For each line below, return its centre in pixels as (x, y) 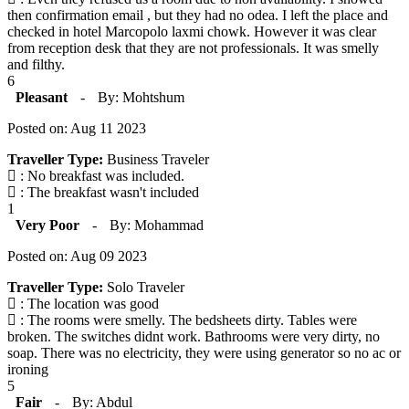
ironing (28, 370)
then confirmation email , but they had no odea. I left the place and (198, 16)
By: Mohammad (157, 225)
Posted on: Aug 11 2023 (77, 129)
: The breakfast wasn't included (108, 193)
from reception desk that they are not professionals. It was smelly (193, 48)
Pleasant (42, 98)
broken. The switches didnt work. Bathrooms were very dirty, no (194, 337)
